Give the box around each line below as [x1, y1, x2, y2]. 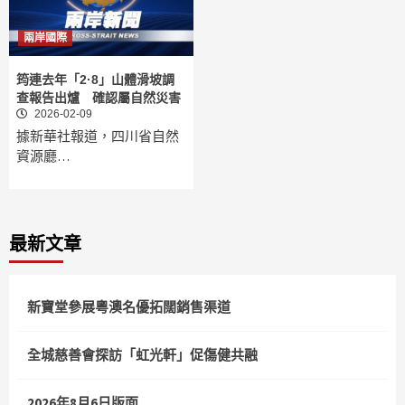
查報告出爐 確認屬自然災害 [16, 90, 181, 106]
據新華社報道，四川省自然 [16, 127, 179, 146]
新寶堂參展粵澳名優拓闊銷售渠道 [27, 298, 231, 316]
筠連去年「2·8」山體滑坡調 [16, 72, 174, 88]
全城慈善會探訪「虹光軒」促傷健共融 [27, 346, 258, 364]
